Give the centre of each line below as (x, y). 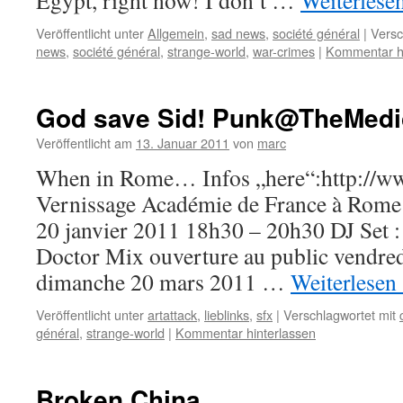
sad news (238, 33)
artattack (172, 314)
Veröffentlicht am (84, 143)
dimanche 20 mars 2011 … (163, 282)
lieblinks (227, 314)
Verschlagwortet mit (340, 314)
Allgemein (176, 33)
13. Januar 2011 (183, 143)
